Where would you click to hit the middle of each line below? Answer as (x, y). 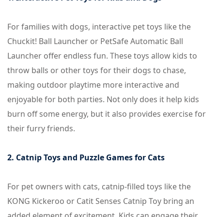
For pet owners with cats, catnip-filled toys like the (99, 186)
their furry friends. (41, 128)
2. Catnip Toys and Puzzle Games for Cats (86, 157)
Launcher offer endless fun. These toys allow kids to (102, 56)
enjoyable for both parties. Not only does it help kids (103, 99)
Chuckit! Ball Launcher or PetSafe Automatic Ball (95, 41)
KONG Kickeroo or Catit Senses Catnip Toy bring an (101, 201)
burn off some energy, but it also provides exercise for (107, 114)
